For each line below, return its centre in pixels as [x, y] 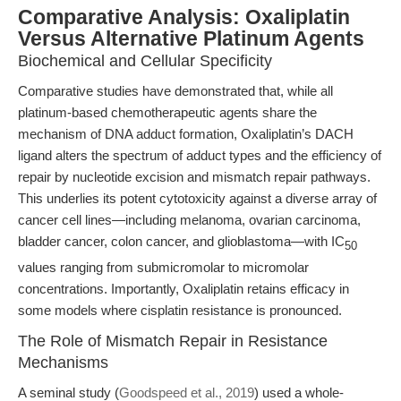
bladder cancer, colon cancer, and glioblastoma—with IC [181, 241]
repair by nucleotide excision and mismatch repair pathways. [194, 177]
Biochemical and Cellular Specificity [145, 61]
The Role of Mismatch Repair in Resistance [173, 341]
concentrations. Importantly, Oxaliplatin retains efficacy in [183, 289]
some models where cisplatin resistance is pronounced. [180, 310]
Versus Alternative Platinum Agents [191, 39]
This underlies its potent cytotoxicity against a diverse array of [197, 198]
